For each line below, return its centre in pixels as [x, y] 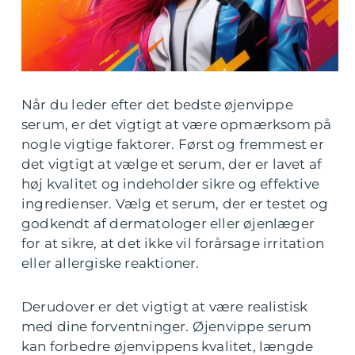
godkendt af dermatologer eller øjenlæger [168, 224]
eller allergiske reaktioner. [111, 263]
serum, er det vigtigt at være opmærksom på [177, 125]
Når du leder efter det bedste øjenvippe [157, 105]
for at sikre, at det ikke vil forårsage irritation [173, 244]
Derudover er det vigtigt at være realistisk [165, 307]
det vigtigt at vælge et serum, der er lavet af [172, 164]
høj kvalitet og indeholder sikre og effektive [171, 184]
